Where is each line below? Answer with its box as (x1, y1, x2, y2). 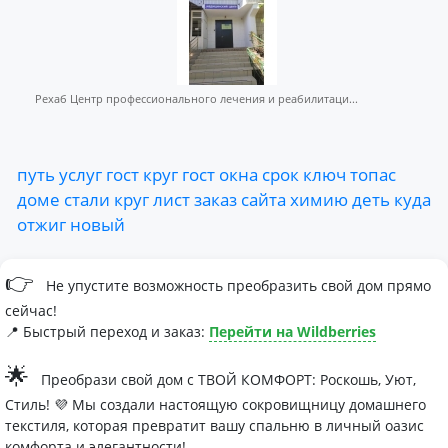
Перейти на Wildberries (209, 322, 376, 342)
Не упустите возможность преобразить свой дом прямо (42, 276, 431, 296)
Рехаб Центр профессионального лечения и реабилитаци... (35, 91, 358, 107)
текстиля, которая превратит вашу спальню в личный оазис (5, 416, 424, 436)
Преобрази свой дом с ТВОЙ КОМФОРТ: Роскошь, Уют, (37, 370, 416, 390)
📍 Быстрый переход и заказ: (5, 322, 209, 342)
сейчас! (5, 301, 57, 321)
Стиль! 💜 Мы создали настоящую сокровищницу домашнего (5, 395, 426, 415)
